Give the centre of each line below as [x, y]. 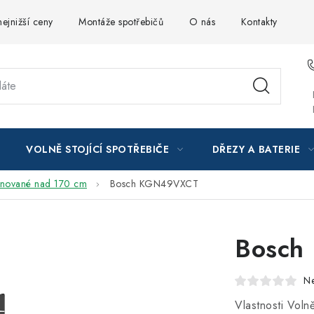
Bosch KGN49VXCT [154, 184]
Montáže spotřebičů [121, 22]
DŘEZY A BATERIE [256, 149]
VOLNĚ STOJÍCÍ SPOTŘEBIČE [97, 149]
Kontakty [259, 22]
